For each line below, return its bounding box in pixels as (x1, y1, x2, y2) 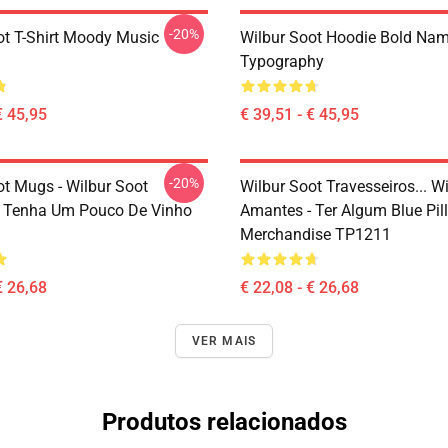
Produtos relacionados (101, 408, 347, 436)
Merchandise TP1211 (240, 225, 391, 244)
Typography (240, 52, 324, 71)
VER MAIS (191, 334, 257, 348)
